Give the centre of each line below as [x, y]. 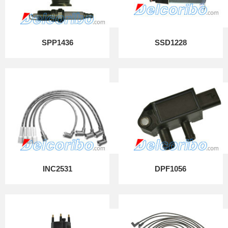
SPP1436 [57, 42]
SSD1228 [170, 42]
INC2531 [57, 169]
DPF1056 [171, 169]
